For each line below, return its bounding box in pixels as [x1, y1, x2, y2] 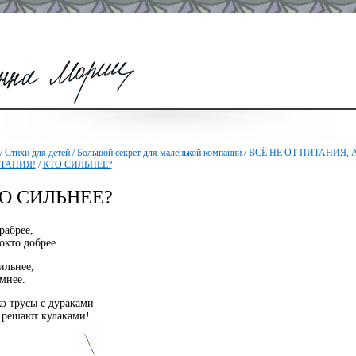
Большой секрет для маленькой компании [76, 147, 242, 158]
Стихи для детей [4, 147, 70, 158]
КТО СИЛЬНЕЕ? [42, 159, 112, 170]
